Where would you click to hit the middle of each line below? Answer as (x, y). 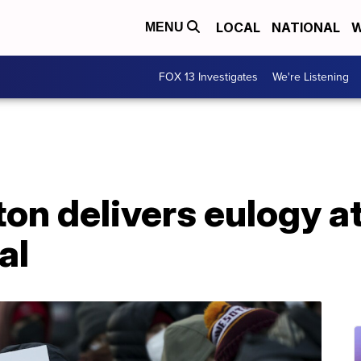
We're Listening (311, 77)
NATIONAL (306, 28)
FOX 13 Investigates (208, 77)
